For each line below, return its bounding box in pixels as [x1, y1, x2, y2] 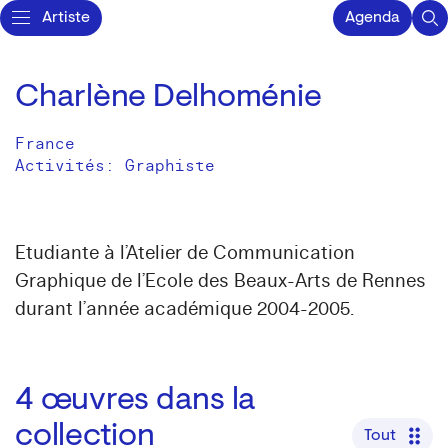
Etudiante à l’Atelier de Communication [15, 241, 355, 265]
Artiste [42, 10, 90, 26]
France [15, 134, 75, 154]
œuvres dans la [40, 385, 256, 417]
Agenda [345, 10, 400, 26]
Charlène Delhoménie [15, 82, 322, 114]
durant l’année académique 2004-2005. [15, 297, 354, 321]
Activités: [15, 156, 125, 176]
